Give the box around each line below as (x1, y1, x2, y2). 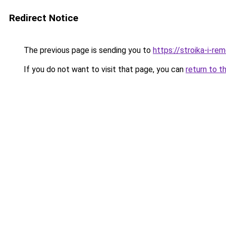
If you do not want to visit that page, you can (22, 65, 186, 74)
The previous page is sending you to (22, 45, 153, 55)
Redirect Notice (9, 12, 78, 24)
